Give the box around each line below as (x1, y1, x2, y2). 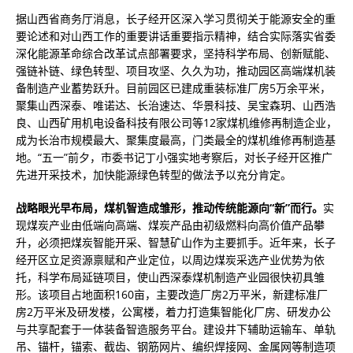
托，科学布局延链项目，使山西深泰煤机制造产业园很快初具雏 (16, 269, 325, 284)
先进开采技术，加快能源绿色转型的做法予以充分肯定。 (16, 167, 292, 182)
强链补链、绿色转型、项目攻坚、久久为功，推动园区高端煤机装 (16, 63, 336, 78)
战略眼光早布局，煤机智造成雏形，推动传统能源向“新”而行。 (16, 200, 323, 215)
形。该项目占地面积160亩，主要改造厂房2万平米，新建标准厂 (16, 287, 328, 302)
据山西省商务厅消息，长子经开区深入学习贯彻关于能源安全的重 (16, 11, 336, 26)
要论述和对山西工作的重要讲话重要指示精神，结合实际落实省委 (16, 28, 336, 43)
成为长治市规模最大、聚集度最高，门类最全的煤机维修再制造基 (16, 132, 336, 147)
